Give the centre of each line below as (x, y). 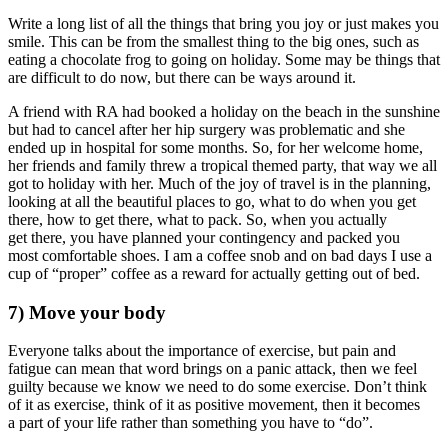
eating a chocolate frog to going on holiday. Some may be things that (224, 59)
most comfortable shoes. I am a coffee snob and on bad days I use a (220, 255)
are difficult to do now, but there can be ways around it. (186, 77)
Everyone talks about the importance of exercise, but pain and (202, 351)
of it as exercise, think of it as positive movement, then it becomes (214, 405)
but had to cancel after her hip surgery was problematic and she (206, 129)
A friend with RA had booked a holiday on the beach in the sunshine (224, 111)
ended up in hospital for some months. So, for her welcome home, (215, 147)
